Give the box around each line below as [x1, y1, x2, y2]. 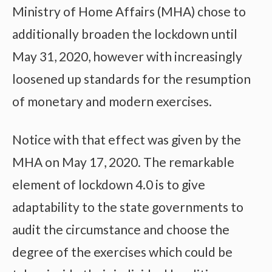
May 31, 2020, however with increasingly [12, 49, 242, 64]
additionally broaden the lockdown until [12, 26, 237, 42]
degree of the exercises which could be [12, 243, 233, 259]
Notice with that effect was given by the [12, 131, 241, 147]
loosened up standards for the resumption [12, 71, 251, 87]
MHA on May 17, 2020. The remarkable [12, 154, 234, 169]
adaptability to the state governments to [12, 199, 243, 214]
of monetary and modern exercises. [12, 93, 212, 109]
